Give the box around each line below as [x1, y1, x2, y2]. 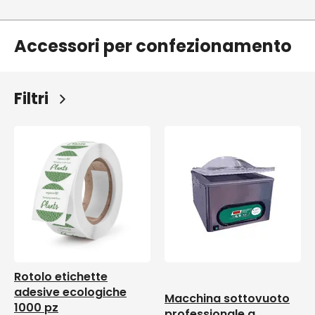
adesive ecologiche [14, 284, 127, 300]
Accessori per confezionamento [14, 34, 292, 58]
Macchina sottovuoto [165, 290, 290, 307]
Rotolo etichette [14, 269, 108, 285]
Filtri [14, 88, 56, 110]
